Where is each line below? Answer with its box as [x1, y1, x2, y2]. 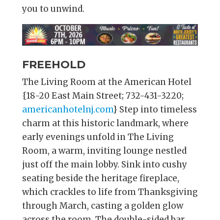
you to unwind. [22, 3, 84, 14]
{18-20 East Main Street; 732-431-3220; [22, 90, 184, 102]
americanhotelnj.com [22, 104, 113, 115]
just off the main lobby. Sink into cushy [22, 159, 187, 170]
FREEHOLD [22, 58, 85, 72]
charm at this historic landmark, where [22, 118, 189, 129]
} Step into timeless [112, 104, 197, 115]
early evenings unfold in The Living [22, 132, 174, 143]
